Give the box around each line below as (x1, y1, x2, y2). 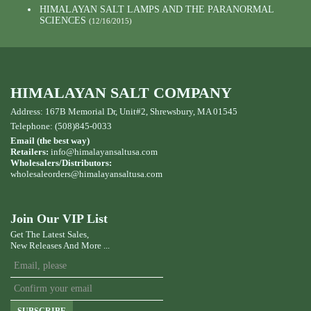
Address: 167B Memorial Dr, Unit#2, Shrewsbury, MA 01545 (10, 106, 237, 117)
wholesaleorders (10, 168, 71, 179)
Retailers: (10, 146, 49, 157)
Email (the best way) (10, 135, 90, 146)
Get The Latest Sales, (10, 229, 89, 240)
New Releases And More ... (10, 240, 110, 251)
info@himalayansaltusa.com (51, 146, 158, 157)
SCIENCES (40, 15, 86, 26)
